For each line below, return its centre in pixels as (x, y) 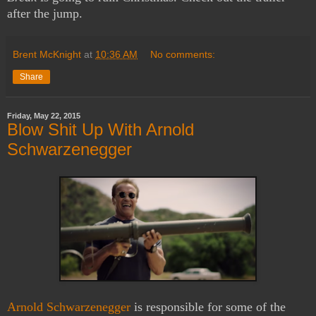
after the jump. (45, 14)
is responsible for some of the (208, 306)
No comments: (183, 55)
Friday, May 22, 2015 (44, 116)
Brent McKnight (47, 55)
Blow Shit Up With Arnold (101, 130)
